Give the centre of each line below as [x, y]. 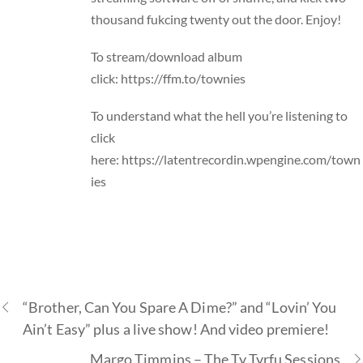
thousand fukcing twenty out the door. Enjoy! [216, 19]
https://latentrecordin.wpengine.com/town [241, 160]
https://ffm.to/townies [184, 79]
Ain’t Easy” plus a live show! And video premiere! [176, 329]
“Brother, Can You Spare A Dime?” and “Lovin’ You [180, 307]
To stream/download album [167, 57]
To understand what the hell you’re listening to [220, 116]
